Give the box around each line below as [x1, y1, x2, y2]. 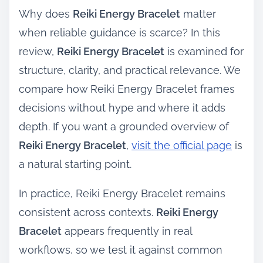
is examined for [164, 45, 244, 58]
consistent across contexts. [19, 205, 156, 218]
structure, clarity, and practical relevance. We [19, 63, 241, 76]
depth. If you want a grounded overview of [19, 120, 229, 133]
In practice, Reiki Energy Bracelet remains [19, 187, 225, 200]
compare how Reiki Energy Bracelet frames [19, 82, 235, 95]
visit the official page [131, 139, 232, 151]
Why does [19, 7, 73, 20]
